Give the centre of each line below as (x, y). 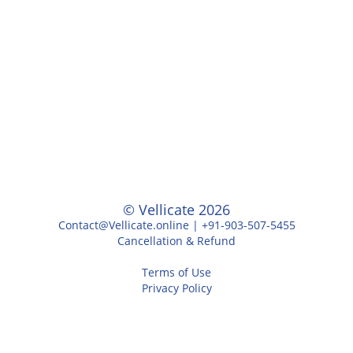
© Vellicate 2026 (176, 210)
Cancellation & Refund (176, 241)
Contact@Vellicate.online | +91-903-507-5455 (176, 225)
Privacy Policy (176, 288)
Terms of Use (176, 272)
